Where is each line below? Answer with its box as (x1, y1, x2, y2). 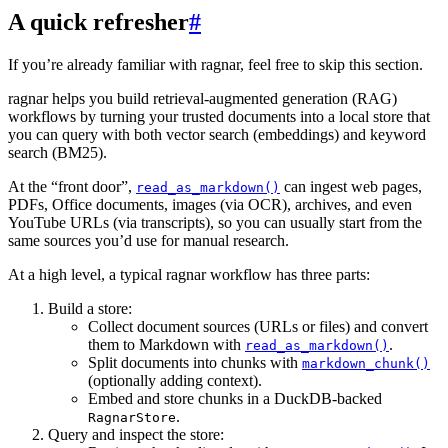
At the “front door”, (8, 177, 136, 195)
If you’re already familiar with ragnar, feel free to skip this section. (8, 55, 423, 73)
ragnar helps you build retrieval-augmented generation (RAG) (8, 89, 397, 107)
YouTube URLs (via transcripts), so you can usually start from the (8, 213, 422, 231)
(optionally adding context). (88, 371, 262, 389)
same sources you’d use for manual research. (8, 231, 289, 249)
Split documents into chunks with (88, 353, 302, 371)
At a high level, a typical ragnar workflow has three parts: (8, 265, 370, 283)
